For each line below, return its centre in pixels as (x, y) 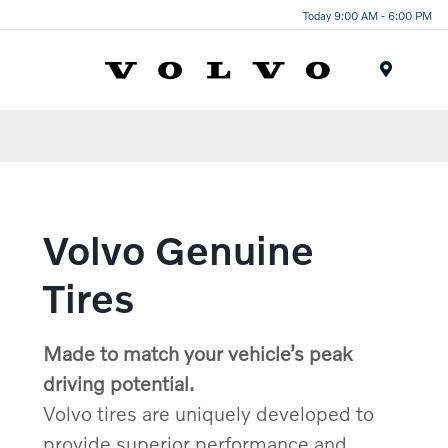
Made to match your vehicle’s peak (198, 353)
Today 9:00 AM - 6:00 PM (367, 14)
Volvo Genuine (179, 249)
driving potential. (119, 383)
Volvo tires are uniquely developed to (209, 413)
